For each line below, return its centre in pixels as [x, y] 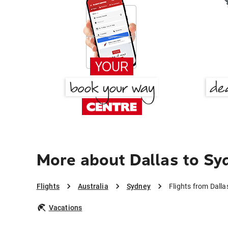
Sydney [138, 187]
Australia [93, 187]
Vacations [65, 208]
